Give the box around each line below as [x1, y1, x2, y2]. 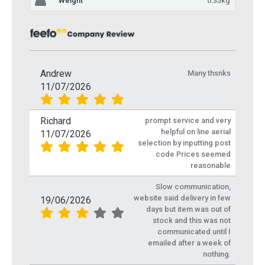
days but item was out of [146, 205, 231, 214]
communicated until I [157, 227, 231, 237]
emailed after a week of [148, 238, 231, 248]
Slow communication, [156, 182, 231, 192]
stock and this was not [153, 216, 231, 225]
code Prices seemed [156, 150, 231, 159]
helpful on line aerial [161, 127, 231, 137]
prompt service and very [145, 116, 231, 125]
